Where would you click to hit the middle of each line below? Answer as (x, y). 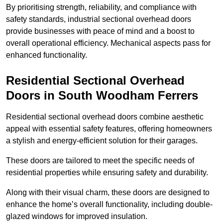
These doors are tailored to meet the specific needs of (100, 161)
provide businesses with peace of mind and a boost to (100, 31)
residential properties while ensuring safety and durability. (107, 173)
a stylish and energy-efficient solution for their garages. (103, 141)
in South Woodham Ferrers (119, 96)
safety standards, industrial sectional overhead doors (99, 19)
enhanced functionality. (47, 55)
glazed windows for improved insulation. (77, 217)
